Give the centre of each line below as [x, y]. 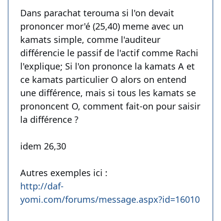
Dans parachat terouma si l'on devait [97, 13]
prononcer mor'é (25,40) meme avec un [102, 26]
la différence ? [49, 120]
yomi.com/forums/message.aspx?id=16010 [110, 200]
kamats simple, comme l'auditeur [90, 40]
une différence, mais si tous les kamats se [108, 93]
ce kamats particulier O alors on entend [103, 80]
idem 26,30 [43, 146]
